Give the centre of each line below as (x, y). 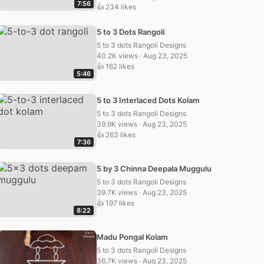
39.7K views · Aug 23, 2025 (142, 192)
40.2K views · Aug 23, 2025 (142, 56)
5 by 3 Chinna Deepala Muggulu (154, 169)
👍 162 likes (115, 66)
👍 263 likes (116, 135)
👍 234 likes (116, 7)
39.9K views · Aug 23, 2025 (142, 124)
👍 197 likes (115, 203)
